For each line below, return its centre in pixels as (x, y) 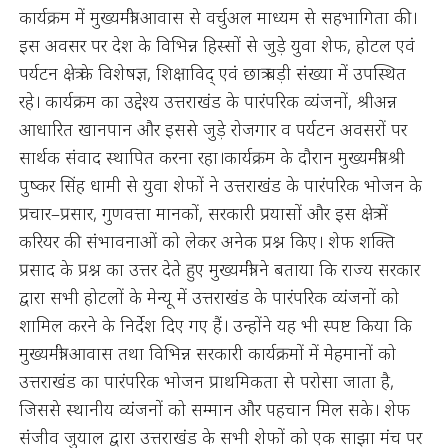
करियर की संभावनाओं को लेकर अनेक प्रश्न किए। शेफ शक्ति (206, 241)
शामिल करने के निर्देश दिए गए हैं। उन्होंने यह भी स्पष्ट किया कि (215, 325)
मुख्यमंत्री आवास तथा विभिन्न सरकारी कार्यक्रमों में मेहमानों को (207, 353)
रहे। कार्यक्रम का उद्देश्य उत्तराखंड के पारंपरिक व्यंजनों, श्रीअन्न (207, 101)
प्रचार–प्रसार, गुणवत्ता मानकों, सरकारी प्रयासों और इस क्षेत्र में (203, 213)
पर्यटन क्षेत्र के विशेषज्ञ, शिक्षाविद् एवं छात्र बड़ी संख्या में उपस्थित (212, 73)
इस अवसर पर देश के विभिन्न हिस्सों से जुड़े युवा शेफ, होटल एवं (216, 45)
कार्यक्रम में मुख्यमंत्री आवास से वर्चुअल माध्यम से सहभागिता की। (217, 17)
